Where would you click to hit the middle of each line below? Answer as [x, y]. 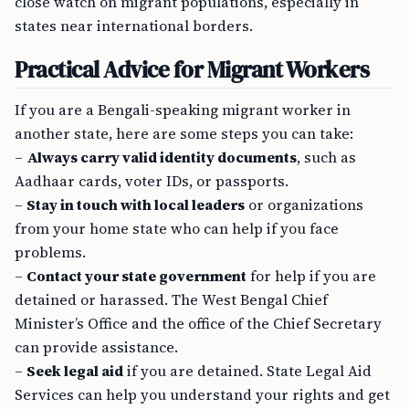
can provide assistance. [96, 347]
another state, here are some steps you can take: [184, 133]
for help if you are [311, 276]
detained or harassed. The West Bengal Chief [171, 299]
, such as [326, 157]
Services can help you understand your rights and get [202, 394]
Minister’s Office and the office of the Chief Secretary [198, 323]
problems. [50, 252]
